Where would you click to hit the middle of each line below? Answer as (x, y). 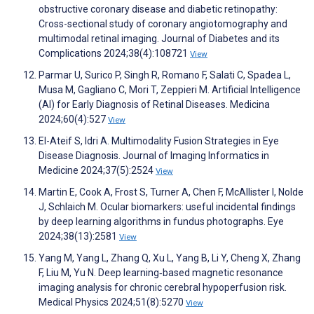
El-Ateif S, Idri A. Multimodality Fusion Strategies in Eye (159, 141)
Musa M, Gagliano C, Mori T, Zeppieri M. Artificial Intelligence (170, 90)
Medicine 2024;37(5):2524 (97, 171)
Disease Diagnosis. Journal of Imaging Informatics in (154, 156)
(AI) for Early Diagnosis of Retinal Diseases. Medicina (154, 105)
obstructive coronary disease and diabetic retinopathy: (158, 9)
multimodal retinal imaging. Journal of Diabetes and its (159, 39)
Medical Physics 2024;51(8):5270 (112, 302)
